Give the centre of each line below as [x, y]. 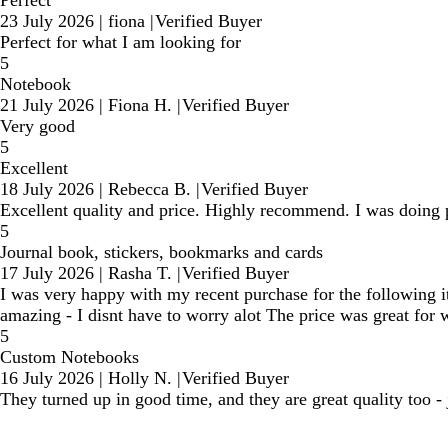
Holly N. [140, 378]
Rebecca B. [149, 189]
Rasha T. [140, 273]
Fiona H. [140, 105]
